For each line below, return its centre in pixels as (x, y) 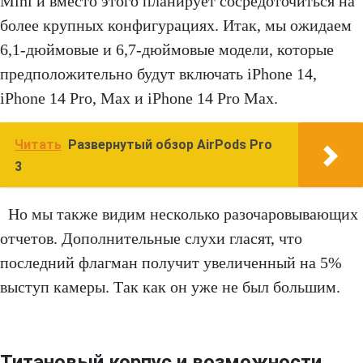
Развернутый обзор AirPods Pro (170, 145)
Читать (38, 145)
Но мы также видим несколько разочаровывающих (183, 214)
